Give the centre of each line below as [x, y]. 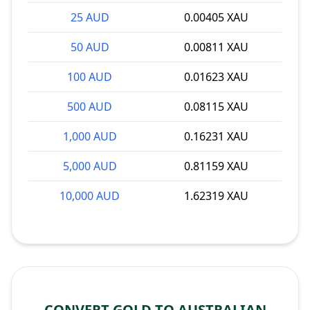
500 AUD [90, 107]
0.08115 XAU [216, 107]
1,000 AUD [90, 136]
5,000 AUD [90, 166]
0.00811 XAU [216, 47]
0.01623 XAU [216, 77]
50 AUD [90, 47]
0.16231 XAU [216, 136]
